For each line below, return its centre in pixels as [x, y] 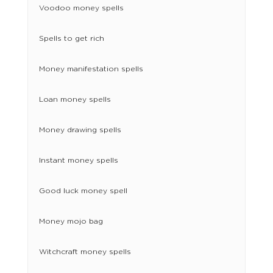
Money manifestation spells [91, 69]
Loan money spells [75, 100]
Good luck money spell [83, 191]
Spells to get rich [71, 39]
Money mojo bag [71, 222]
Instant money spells [78, 161]
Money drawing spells [80, 130]
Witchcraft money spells [85, 252]
